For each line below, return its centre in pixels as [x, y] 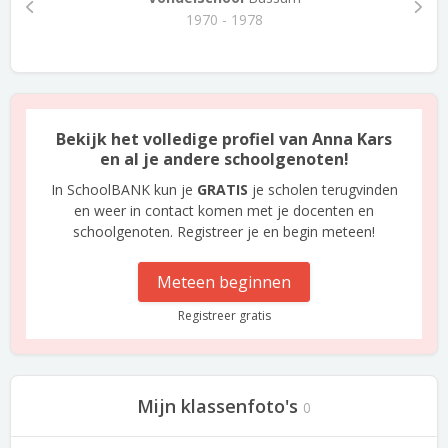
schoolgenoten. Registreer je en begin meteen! [224, 231]
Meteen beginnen [224, 282]
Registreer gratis [224, 315]
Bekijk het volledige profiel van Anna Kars [224, 139]
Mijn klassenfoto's [217, 406]
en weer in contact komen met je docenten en [224, 210]
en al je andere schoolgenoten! [224, 159]
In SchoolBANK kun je [123, 189]
